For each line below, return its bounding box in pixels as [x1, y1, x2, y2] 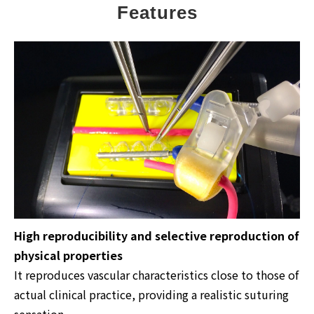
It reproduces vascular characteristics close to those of [14, 266, 299, 283]
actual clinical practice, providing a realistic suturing [14, 285, 289, 303]
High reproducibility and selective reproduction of [14, 226, 299, 244]
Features [116, 2, 198, 24]
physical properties [14, 246, 123, 264]
